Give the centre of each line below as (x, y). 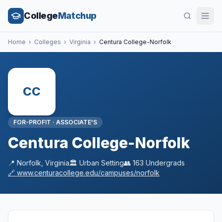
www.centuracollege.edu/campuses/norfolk (88, 173)
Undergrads (164, 163)
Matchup (77, 16)
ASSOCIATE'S (77, 122)
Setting (111, 163)
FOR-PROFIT (32, 122)
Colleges (48, 42)
